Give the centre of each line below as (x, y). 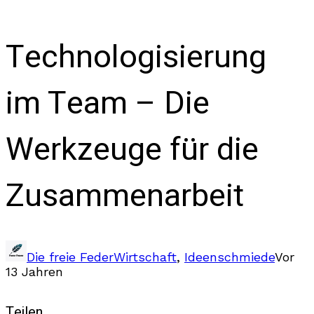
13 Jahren (34, 271)
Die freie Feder (70, 257)
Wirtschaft (145, 257)
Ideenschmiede (230, 257)
